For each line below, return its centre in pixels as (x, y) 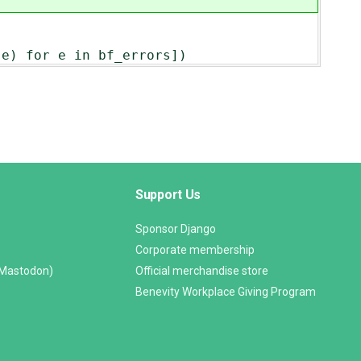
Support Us (168, 195)
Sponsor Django (176, 229)
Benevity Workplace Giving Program (226, 292)
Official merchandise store (202, 271)
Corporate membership (195, 250)
